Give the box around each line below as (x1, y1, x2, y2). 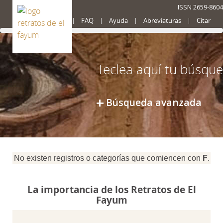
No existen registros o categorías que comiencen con (13, 154, 203, 162)
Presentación (27, 16, 66, 25)
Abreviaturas (143, 16, 181, 25)
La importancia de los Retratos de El (27, 183, 196, 196)
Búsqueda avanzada (106, 96, 202, 109)
